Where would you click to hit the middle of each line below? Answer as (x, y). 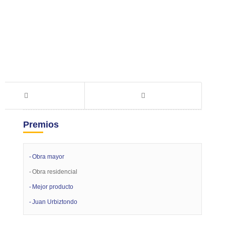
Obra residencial (55, 172)
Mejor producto (53, 187)
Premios (41, 124)
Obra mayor (48, 156)
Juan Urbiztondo (55, 202)
